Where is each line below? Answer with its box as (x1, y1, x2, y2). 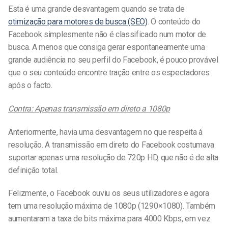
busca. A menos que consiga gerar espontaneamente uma (8, 42, 205, 52)
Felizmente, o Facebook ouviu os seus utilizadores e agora (8, 188, 209, 198)
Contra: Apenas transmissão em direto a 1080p (8, 103, 170, 113)
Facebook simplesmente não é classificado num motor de (8, 30, 207, 40)
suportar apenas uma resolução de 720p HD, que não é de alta (8, 152, 219, 162)
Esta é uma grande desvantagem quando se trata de (8, 4, 185, 14)
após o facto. (8, 80, 52, 91)
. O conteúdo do (147, 17, 201, 27)
